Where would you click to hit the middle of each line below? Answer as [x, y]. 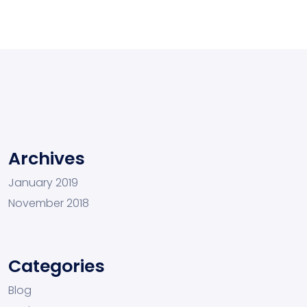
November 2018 [49, 203]
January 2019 [43, 183]
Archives [47, 159]
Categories [57, 266]
